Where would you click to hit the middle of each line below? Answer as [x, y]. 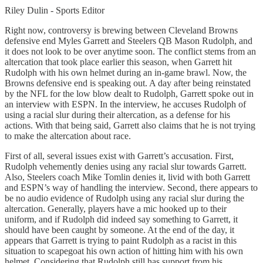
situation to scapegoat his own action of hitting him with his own [124, 251]
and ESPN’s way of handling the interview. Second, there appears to [131, 187]
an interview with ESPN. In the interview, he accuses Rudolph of [125, 104]
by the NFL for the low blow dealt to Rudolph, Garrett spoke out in [129, 93]
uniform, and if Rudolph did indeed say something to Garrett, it [121, 219]
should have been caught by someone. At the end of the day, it [119, 230]
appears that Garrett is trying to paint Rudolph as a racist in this [121, 240]
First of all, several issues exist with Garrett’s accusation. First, [119, 156]
